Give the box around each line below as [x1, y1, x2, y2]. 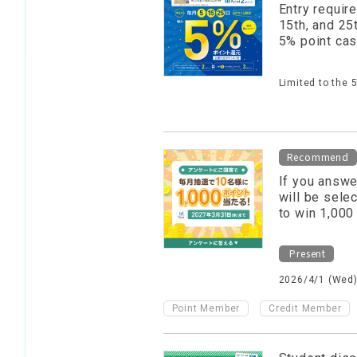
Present [286, 246, 326, 260]
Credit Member [268, 303, 342, 314]
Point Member [171, 303, 241, 314]
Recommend [286, 150, 349, 163]
